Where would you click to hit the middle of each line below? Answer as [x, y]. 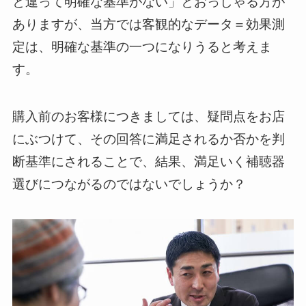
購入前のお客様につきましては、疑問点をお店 [148, 116]
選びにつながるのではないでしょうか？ [129, 184]
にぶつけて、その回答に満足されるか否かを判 [148, 139]
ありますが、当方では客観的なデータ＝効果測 [148, 24]
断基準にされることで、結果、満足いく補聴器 [148, 161]
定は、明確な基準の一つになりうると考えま [142, 46]
